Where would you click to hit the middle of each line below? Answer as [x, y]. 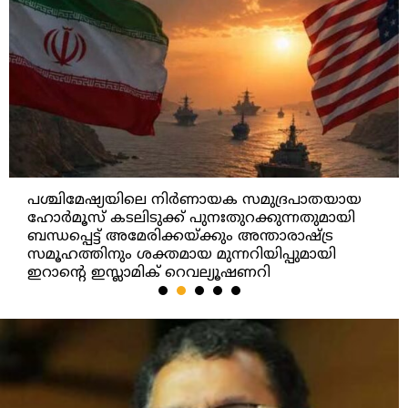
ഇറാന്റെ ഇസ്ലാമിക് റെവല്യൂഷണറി [149, 274]
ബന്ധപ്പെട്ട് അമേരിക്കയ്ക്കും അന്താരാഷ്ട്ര [180, 237]
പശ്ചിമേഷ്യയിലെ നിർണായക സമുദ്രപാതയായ [194, 201]
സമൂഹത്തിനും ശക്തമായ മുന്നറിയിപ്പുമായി [182, 255]
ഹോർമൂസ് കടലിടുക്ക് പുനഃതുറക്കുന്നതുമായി [191, 219]
